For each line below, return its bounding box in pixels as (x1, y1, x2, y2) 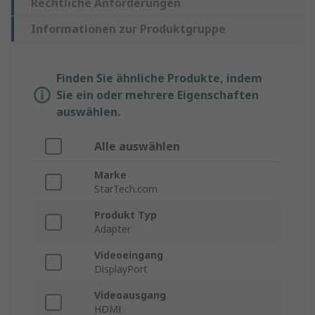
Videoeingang (94, 248, 163, 262)
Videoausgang (94, 288, 166, 302)
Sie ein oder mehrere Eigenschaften (56, 87, 259, 103)
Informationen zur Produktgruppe (31, 21, 226, 37)
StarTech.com (94, 182, 157, 196)
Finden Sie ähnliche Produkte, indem (56, 70, 262, 86)
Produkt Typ (94, 208, 157, 222)
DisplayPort (94, 262, 148, 276)
